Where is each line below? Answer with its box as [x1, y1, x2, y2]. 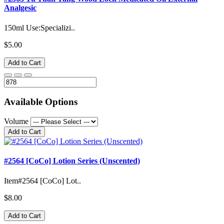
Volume [4, 117, 30, 126]
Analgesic [4, 3, 36, 12]
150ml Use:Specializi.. [4, 23, 75, 32]
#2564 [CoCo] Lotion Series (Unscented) [4, 156, 140, 165]
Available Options [4, 96, 77, 107]
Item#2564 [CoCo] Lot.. [4, 176, 81, 185]
